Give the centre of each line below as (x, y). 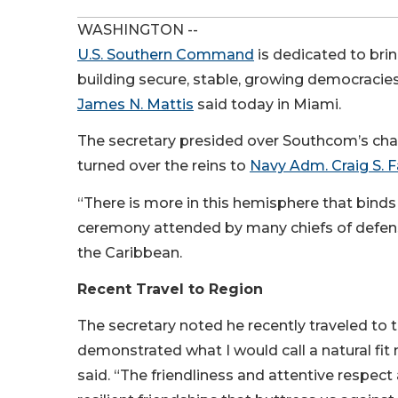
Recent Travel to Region (170, 289)
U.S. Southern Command (166, 55)
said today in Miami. (267, 104)
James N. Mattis (135, 104)
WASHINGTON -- (138, 30)
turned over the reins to (163, 166)
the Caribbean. (130, 252)
